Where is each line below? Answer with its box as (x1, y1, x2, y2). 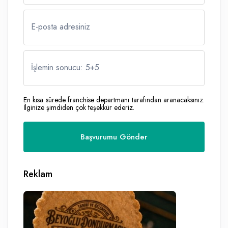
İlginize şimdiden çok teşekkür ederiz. (23, 102, 134, 113)
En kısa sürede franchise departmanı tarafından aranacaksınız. (23, 95, 205, 105)
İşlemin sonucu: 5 (31, 62, 90, 74)
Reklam (23, 167, 52, 181)
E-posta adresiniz (31, 21, 90, 33)
